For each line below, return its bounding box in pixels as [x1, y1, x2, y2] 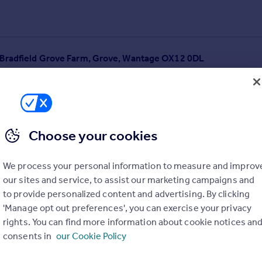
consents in [3, 230, 54, 242]
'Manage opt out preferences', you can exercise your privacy [3, 202, 251, 213]
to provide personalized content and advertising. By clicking [3, 188, 250, 199]
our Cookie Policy [56, 230, 127, 242]
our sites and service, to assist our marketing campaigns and [3, 174, 255, 185]
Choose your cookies [29, 127, 157, 144]
